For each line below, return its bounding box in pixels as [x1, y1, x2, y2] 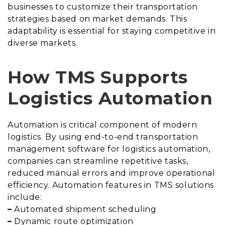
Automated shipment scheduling [12, 204, 157, 214]
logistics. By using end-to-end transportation [8, 132, 198, 142]
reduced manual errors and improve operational [8, 168, 215, 178]
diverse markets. [8, 38, 77, 48]
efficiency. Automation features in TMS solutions [8, 180, 214, 190]
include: [8, 192, 42, 202]
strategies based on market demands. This [8, 14, 187, 24]
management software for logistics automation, [8, 144, 210, 154]
